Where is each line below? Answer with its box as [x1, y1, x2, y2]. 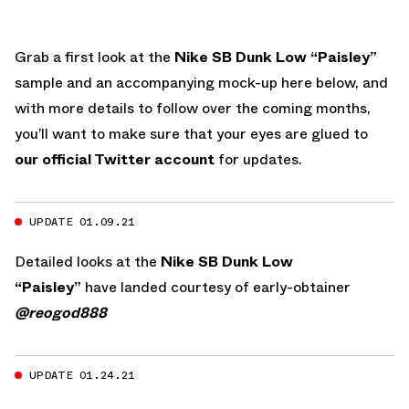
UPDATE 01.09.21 [29, 213, 135, 230]
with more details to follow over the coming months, [15, 97, 371, 119]
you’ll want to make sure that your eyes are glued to [15, 122, 368, 144]
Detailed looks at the [15, 250, 161, 272]
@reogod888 [15, 301, 107, 323]
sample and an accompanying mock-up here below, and [15, 71, 388, 93]
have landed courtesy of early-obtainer [85, 276, 351, 298]
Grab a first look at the [15, 46, 174, 68]
